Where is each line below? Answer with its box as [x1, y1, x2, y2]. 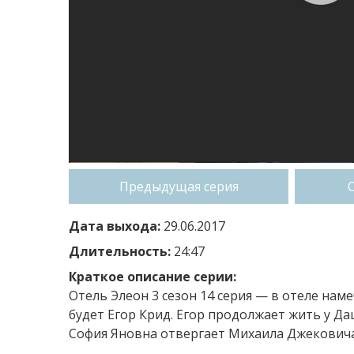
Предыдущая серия [119, 177, 239, 195]
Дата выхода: [69, 217, 160, 235]
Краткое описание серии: [69, 267, 236, 285]
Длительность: [69, 242, 171, 260]
